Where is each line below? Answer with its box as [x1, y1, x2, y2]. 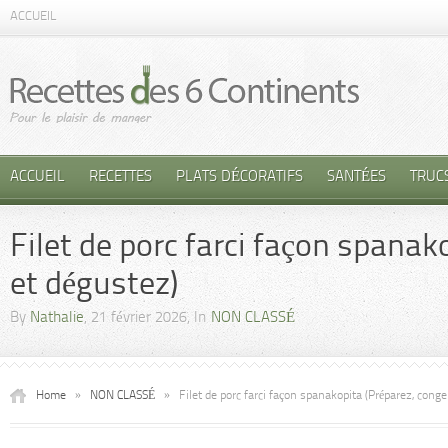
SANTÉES [327, 170, 386, 185]
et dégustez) [10, 270, 178, 302]
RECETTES [89, 170, 152, 185]
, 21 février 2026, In [84, 311, 211, 326]
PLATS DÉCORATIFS [176, 170, 303, 185]
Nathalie [30, 311, 84, 326]
